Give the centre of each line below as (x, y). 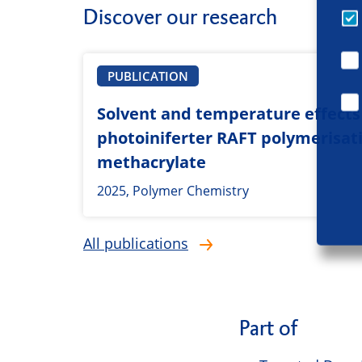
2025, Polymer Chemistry (173, 191)
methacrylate (152, 162)
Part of (269, 328)
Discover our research (180, 17)
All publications (136, 244)
